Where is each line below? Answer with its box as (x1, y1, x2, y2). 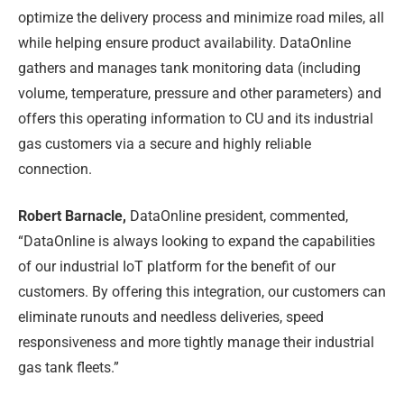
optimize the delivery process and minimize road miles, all (18, 8, 384, 26)
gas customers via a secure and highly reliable (18, 134, 311, 152)
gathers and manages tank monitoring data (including (18, 59, 361, 77)
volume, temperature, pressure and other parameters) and (18, 84, 381, 102)
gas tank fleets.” (18, 359, 119, 377)
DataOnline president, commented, (126, 207, 348, 225)
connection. (18, 160, 92, 178)
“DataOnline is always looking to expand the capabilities (18, 233, 375, 251)
